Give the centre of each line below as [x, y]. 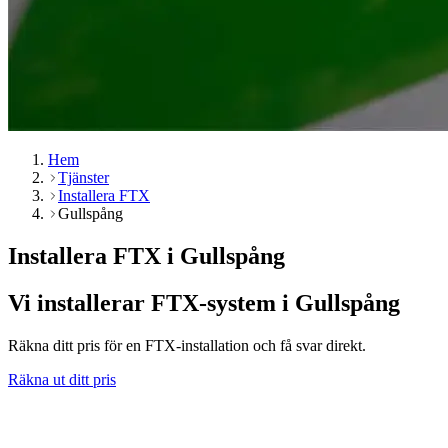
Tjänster [83, 177]
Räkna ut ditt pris [62, 379]
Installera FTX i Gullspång [146, 255]
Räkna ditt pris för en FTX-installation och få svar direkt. [187, 345]
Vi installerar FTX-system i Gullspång [204, 302]
